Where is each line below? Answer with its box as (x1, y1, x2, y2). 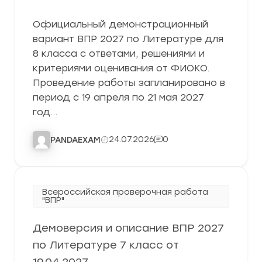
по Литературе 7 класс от (33, 239, 179, 251)
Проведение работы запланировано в (33, 77, 225, 88)
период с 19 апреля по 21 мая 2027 (33, 92, 204, 103)
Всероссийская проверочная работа (42, 187, 208, 197)
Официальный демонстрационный (33, 19, 208, 30)
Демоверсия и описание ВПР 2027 (33, 222, 224, 235)
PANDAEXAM (50, 135, 101, 145)
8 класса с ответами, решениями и (33, 48, 205, 59)
